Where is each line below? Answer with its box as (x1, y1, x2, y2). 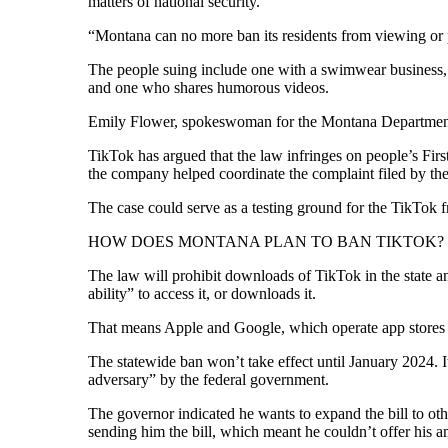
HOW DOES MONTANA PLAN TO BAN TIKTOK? (87, 232, 444, 250)
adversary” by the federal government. (87, 370, 329, 388)
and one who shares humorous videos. (87, 78, 329, 96)
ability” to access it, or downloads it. (87, 284, 316, 302)
